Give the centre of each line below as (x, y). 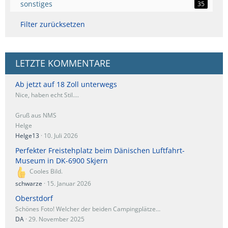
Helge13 (27, 136)
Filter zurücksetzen (53, 24)
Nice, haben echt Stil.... (47, 95)
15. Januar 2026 (69, 183)
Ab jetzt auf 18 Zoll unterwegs (66, 84)
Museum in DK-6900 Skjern (62, 161)
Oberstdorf (34, 198)
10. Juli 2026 (61, 136)
